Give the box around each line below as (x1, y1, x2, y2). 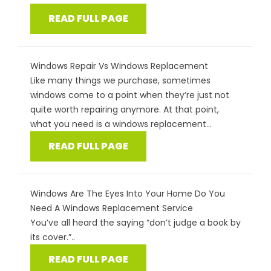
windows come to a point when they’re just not (30, 89, 229, 102)
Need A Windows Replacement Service (30, 202, 193, 215)
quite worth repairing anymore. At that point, (30, 103, 219, 116)
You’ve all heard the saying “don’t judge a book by (30, 217, 241, 229)
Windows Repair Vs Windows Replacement (30, 60, 208, 73)
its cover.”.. (30, 231, 75, 244)
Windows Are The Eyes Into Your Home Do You (30, 188, 225, 200)
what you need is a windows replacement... (30, 118, 212, 131)
